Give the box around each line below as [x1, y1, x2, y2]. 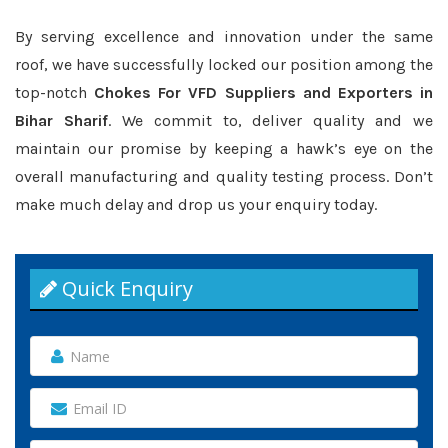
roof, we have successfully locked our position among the [15, 55, 433, 74]
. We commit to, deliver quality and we [107, 111, 433, 130]
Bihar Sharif [15, 111, 108, 130]
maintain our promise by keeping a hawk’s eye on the [15, 139, 433, 158]
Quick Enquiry [57, 275, 193, 302]
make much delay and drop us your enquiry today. [15, 195, 377, 214]
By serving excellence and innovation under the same [15, 27, 433, 46]
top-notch [15, 83, 95, 102]
